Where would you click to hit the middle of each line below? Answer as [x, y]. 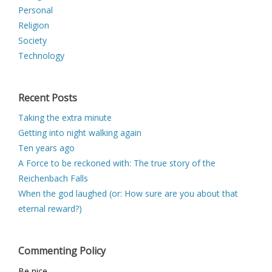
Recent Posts [48, 97]
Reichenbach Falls [53, 178]
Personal [36, 10]
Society [32, 40]
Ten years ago [46, 148]
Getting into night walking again [80, 133]
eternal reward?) [50, 209]
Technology [41, 55]
